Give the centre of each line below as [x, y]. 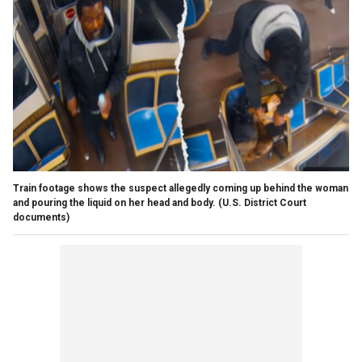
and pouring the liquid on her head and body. [114, 202]
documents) [41, 217]
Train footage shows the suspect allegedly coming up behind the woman [181, 188]
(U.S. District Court [262, 202]
